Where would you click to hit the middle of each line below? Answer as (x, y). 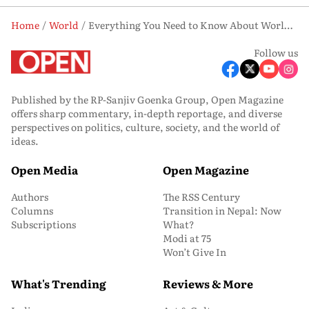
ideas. (25, 140)
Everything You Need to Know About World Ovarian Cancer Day (288, 24)
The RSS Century (201, 196)
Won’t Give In (195, 251)
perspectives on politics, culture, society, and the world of (145, 127)
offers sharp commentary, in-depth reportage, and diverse (147, 113)
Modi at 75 (187, 238)
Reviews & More (208, 283)
